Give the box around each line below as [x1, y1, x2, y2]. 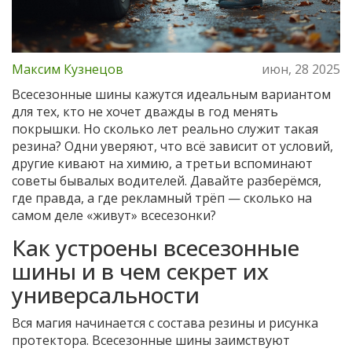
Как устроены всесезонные [12, 233, 299, 263]
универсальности [12, 280, 200, 310]
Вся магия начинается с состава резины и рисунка [12, 314, 318, 332]
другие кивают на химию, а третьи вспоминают [12, 155, 313, 173]
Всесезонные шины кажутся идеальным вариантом [12, 86, 331, 104]
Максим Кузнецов [12, 60, 123, 79]
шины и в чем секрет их [12, 256, 269, 287]
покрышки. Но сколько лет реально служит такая [12, 120, 318, 138]
